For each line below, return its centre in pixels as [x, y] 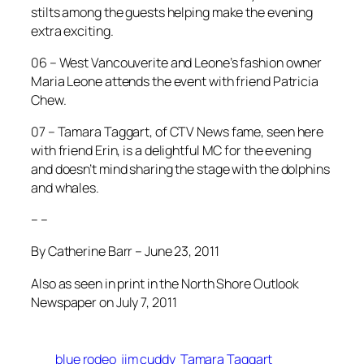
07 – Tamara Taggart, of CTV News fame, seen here [178, 132]
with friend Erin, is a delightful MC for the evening [171, 151]
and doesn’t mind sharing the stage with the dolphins [180, 169]
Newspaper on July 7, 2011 [104, 302]
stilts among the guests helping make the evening [172, 12]
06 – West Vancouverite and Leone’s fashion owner [177, 62]
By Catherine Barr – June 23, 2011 [125, 251]
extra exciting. [72, 30]
